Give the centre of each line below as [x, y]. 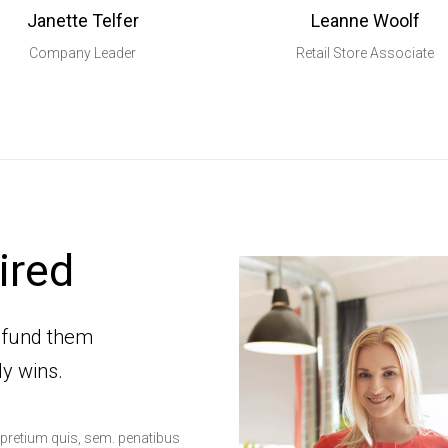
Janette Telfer [82, 21]
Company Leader [83, 53]
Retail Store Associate [365, 53]
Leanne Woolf [365, 21]
